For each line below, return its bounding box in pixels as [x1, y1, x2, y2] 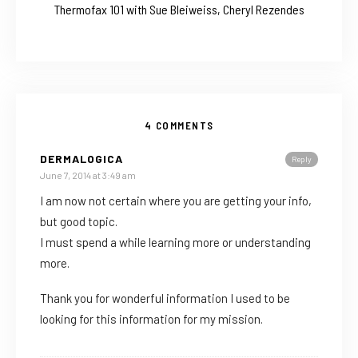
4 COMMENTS [144, 119, 214, 133]
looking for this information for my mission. [40, 312, 263, 327]
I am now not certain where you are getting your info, [40, 193, 312, 209]
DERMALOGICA [40, 152, 123, 166]
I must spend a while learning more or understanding [40, 235, 311, 250]
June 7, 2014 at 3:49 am [40, 169, 136, 181]
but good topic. [40, 214, 117, 229]
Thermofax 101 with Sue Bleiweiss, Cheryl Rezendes [54, 2, 304, 18]
